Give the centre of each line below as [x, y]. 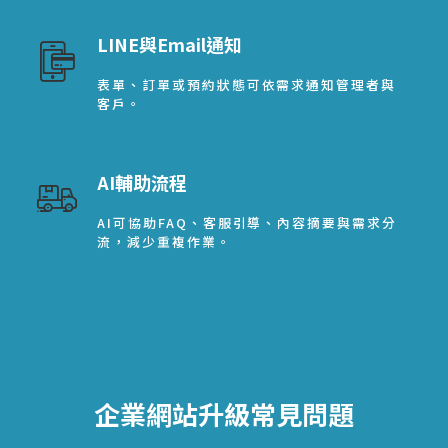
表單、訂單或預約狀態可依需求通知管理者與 [246, 84]
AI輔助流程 [142, 181]
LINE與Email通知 [170, 43]
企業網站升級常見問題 [224, 413]
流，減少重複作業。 [164, 241]
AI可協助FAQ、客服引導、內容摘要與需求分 [247, 222]
